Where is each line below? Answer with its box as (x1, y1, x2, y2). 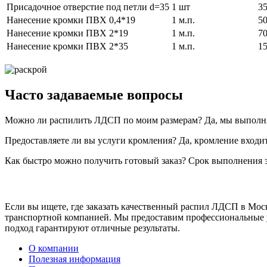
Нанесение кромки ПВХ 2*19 (7, 28, 128, 39)
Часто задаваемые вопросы (5, 86, 183, 103)
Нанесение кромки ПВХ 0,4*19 (7, 15, 135, 26)
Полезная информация (29, 254, 120, 265)
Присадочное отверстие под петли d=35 (7, 2, 169, 13)
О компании (29, 243, 79, 254)
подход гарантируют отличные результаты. (5, 223, 180, 234)
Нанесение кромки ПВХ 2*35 (7, 41, 128, 52)
